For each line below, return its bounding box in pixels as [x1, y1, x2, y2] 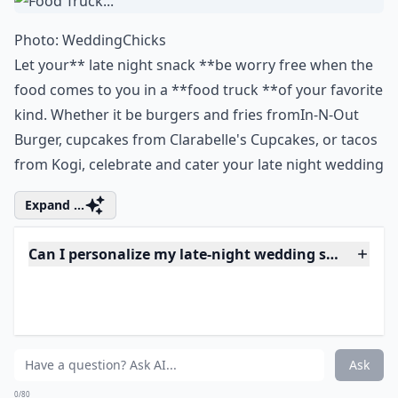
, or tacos [315, 238, 378, 258]
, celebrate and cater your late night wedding [82, 263, 384, 283]
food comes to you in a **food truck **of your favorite [14, 188, 383, 208]
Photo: [14, 139, 62, 158]
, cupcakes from [59, 238, 170, 258]
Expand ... [25, 305, 84, 322]
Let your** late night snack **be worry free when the [14, 163, 373, 183]
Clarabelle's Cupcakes [170, 238, 315, 258]
